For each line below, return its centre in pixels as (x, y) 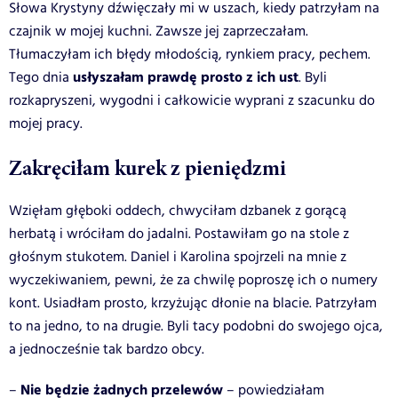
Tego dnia (39, 77)
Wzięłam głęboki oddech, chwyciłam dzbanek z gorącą (178, 211)
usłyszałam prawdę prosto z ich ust (184, 77)
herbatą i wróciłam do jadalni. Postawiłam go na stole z (179, 234)
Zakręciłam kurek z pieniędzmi (147, 167)
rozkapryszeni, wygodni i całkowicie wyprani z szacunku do (192, 100)
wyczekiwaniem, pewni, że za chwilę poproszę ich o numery (193, 280)
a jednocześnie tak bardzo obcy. (107, 349)
